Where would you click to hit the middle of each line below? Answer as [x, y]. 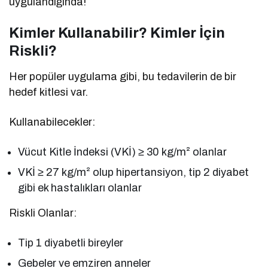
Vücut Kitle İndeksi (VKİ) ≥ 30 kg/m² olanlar [123, 152]
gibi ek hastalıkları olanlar [80, 188]
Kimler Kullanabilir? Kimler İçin [117, 33]
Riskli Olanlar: [43, 213]
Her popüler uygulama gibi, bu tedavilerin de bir [123, 76]
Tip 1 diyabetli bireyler [71, 243]
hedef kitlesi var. [49, 92]
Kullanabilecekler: [52, 122]
